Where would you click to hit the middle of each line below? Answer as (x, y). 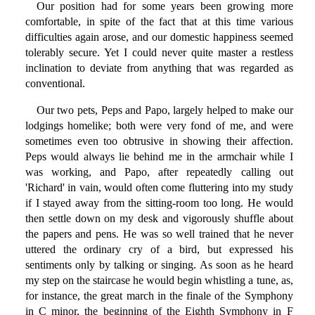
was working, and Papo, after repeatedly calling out (159, 172)
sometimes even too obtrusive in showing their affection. (159, 141)
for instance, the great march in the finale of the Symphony (159, 296)
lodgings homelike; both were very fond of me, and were (159, 126)
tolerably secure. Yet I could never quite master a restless (159, 53)
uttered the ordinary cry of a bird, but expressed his (159, 250)
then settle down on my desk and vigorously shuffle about (159, 219)
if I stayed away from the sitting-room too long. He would (159, 203)
